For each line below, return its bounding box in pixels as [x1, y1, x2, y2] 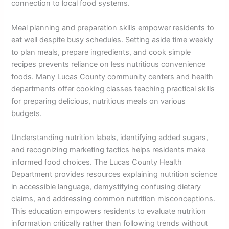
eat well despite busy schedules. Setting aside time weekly [11, 35, 214, 44]
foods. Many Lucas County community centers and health [11, 72, 214, 81]
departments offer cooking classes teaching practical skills [11, 84, 215, 94]
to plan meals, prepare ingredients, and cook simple [11, 47, 191, 57]
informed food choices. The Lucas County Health [11, 157, 182, 167]
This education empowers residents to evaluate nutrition [11, 207, 207, 216]
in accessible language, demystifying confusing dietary [11, 182, 201, 192]
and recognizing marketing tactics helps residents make [11, 145, 206, 155]
